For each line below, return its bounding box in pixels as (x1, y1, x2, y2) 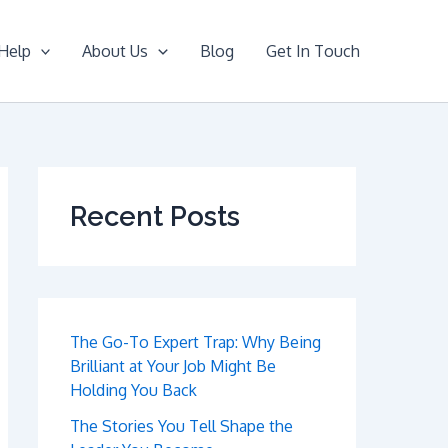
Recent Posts (70, 200, 240, 232)
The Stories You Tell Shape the (70, 416, 293, 436)
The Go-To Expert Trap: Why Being (70, 332, 321, 352)
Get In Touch (266, 41, 360, 61)
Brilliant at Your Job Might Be (70, 356, 276, 376)
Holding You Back (70, 380, 197, 400)
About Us (82, 41, 149, 61)
